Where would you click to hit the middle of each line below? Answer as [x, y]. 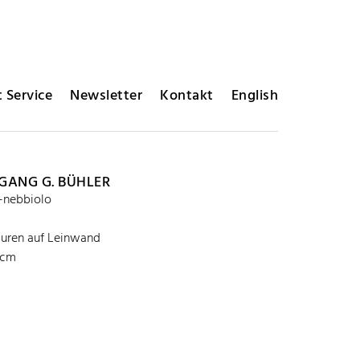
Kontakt [187, 96]
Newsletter [106, 96]
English [254, 96]
